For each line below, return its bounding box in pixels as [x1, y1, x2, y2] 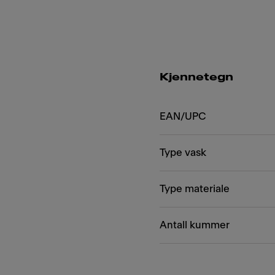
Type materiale [160, 184, 230, 194]
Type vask [160, 147, 206, 158]
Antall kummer [160, 220, 230, 230]
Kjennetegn [160, 72, 233, 82]
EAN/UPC [160, 111, 206, 122]
